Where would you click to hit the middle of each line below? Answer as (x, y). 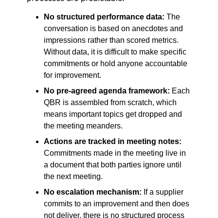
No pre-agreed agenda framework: (107, 91)
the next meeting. (73, 176)
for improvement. (73, 75)
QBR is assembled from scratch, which (110, 102)
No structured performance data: (104, 17)
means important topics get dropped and (113, 114)
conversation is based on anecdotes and (113, 28)
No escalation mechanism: (93, 192)
